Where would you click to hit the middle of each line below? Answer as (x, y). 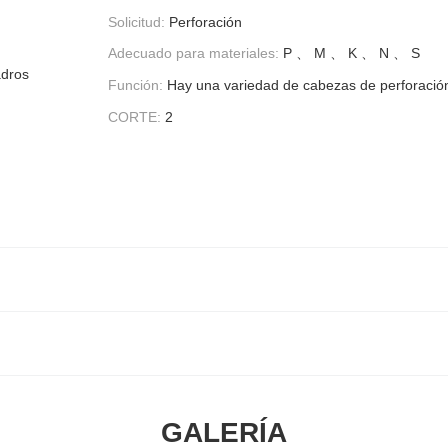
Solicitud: (136, 21)
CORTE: (134, 116)
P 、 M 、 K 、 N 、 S (351, 53)
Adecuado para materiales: (193, 53)
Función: (135, 85)
